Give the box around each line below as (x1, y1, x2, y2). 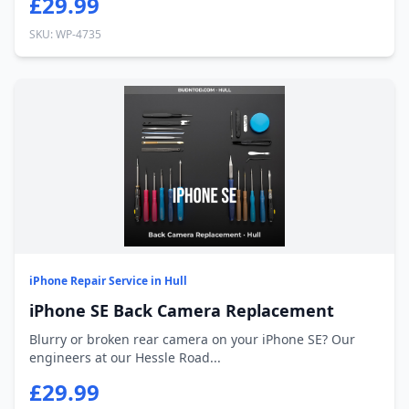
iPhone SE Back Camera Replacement (29, 299, 334, 321)
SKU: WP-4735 (29, 26, 101, 42)
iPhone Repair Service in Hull (29, 273, 187, 288)
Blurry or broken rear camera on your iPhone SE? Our (29, 330, 355, 348)
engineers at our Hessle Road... (29, 349, 221, 366)
